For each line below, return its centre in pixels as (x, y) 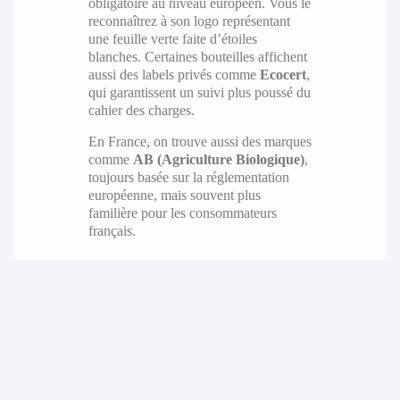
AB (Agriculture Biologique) (218, 160)
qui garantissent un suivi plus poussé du (199, 93)
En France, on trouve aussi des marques (200, 142)
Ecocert (283, 75)
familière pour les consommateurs (182, 213)
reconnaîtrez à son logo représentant (189, 21)
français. (112, 231)
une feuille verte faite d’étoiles (172, 39)
